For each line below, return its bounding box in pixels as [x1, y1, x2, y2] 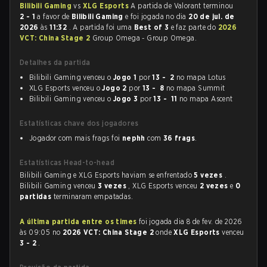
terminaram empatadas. [53, 192, 133, 201]
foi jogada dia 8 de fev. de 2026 [136, 217, 243, 226]
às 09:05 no [20, 228, 63, 237]
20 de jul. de [188, 12, 235, 21]
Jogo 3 [113, 94, 138, 103]
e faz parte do [170, 23, 218, 32]
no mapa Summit [164, 83, 225, 92]
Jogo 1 [113, 73, 137, 82]
